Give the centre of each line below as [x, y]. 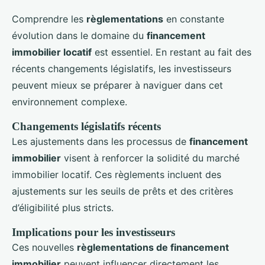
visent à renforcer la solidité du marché [150, 158]
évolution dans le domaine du [79, 36]
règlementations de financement [153, 248]
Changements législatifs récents [86, 127]
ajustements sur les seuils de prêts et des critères [122, 191]
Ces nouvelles [44, 248]
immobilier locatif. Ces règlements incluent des [117, 175]
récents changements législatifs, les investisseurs [122, 69]
